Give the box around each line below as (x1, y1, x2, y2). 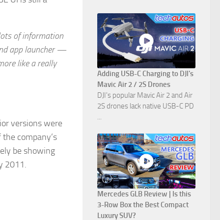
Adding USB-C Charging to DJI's (97, 69, 193, 79)
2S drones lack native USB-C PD (97, 102, 194, 111)
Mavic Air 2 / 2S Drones (97, 80, 170, 89)
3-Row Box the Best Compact (97, 200, 189, 210)
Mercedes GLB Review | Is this (97, 190, 191, 199)
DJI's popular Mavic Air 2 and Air (97, 91, 192, 100)
